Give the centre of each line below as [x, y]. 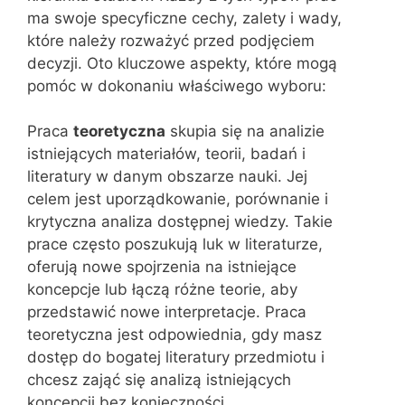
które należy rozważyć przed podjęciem [171, 40]
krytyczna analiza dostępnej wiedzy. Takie [180, 221]
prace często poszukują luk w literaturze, [175, 244]
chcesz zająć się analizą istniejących [159, 380]
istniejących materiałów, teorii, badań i [166, 154]
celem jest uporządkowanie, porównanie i [178, 199]
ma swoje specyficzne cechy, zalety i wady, [184, 18]
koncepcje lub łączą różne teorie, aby [162, 289]
